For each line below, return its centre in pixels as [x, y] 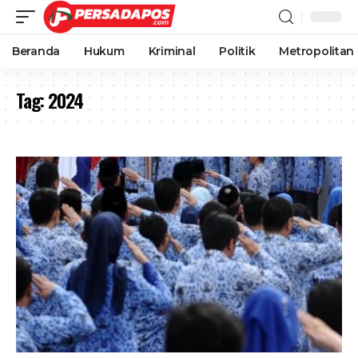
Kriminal [172, 51]
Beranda [36, 51]
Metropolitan [317, 51]
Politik [237, 51]
